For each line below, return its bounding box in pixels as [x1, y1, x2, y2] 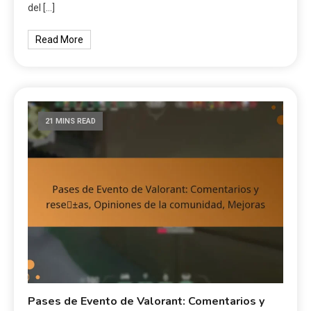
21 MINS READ [45, 116, 96, 126]
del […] [28, 1, 56, 13]
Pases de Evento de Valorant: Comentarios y [28, 293, 265, 309]
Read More [35, 33, 84, 45]
